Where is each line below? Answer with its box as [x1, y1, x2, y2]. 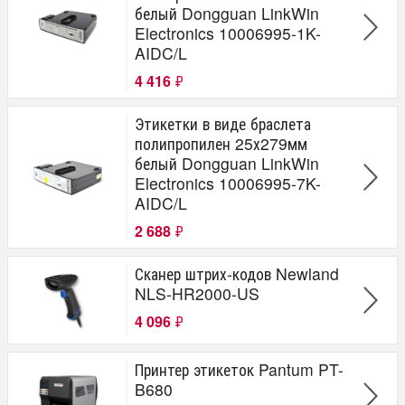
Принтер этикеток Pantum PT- [135, 357, 344, 381]
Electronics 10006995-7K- [135, 171, 321, 194]
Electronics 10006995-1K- [135, 21, 321, 44]
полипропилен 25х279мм [135, 131, 307, 155]
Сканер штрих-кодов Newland [135, 261, 339, 285]
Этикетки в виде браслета [135, 111, 311, 135]
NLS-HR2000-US [135, 281, 259, 305]
